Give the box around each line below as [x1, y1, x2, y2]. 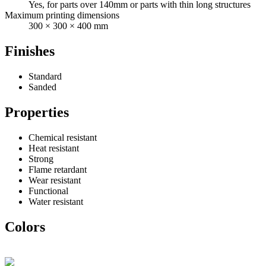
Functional [28, 185, 68, 196]
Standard [28, 71, 62, 81]
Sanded [28, 81, 56, 92]
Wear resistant [28, 175, 81, 185]
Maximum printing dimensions [5, 10, 119, 21]
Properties [5, 104, 69, 120]
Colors [5, 218, 45, 235]
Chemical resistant [28, 132, 97, 142]
